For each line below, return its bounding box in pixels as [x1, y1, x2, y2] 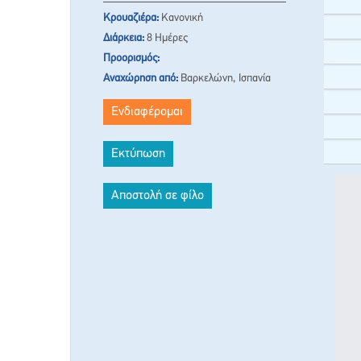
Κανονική [159, 12, 203, 25]
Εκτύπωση [111, 147, 165, 161]
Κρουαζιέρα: [103, 12, 159, 25]
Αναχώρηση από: [103, 73, 178, 85]
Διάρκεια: [103, 32, 144, 45]
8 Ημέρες [144, 32, 188, 45]
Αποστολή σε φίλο [111, 189, 204, 203]
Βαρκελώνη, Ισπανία [178, 73, 271, 85]
